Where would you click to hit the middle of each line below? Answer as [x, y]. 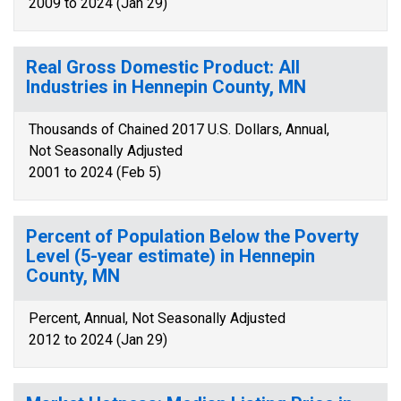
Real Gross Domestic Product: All [163, 67]
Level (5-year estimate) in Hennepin [171, 256]
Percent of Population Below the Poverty [192, 236]
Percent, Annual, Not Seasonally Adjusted [157, 318]
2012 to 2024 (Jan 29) [98, 340]
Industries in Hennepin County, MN [166, 87]
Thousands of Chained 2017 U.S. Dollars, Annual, [179, 129]
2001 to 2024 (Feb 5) [95, 172]
